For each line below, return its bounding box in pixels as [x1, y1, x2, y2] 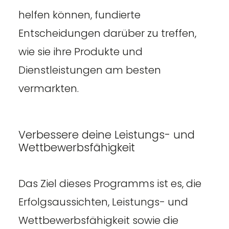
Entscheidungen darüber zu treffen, [18, 26, 196, 40]
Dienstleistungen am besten [18, 62, 161, 77]
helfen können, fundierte [18, 7, 141, 22]
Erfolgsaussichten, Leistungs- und [18, 194, 188, 209]
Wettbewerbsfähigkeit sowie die [18, 213, 178, 227]
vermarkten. [18, 81, 79, 96]
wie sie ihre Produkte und [18, 44, 143, 59]
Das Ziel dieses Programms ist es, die [18, 176, 201, 191]
